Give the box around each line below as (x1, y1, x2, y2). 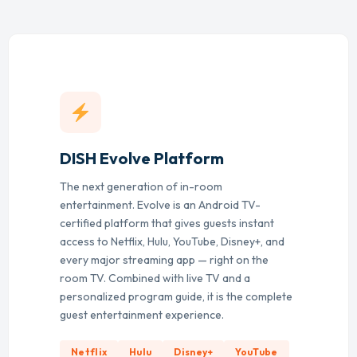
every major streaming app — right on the (60, 252, 269, 267)
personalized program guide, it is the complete (60, 288, 292, 304)
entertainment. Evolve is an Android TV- (60, 197, 261, 212)
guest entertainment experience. (60, 307, 224, 322)
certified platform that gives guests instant (60, 215, 274, 230)
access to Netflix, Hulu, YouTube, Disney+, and (60, 233, 284, 249)
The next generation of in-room (60, 178, 222, 194)
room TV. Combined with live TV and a (60, 270, 250, 285)
